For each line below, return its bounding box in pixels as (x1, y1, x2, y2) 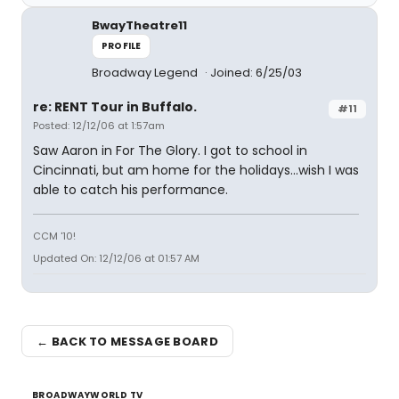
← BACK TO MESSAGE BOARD (37, 332, 218, 350)
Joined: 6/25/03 (210, 64, 302, 81)
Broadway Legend (92, 64, 200, 81)
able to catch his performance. (33, 181, 228, 199)
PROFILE (102, 39, 142, 53)
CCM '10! (33, 229, 76, 243)
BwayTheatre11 (92, 17, 187, 34)
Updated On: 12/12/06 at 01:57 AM (33, 251, 199, 265)
